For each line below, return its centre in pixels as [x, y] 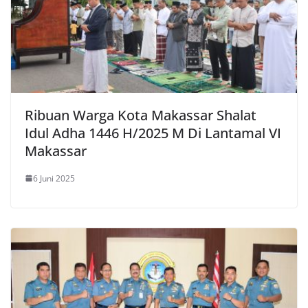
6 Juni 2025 [54, 178]
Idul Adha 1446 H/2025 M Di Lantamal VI [153, 133]
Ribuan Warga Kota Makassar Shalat [141, 115]
